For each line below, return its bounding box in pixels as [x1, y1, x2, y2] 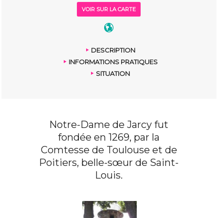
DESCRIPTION [91, 46, 135, 54]
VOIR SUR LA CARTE [82, 6, 136, 13]
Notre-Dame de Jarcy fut [49, 119, 169, 130]
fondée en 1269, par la [58, 131, 160, 143]
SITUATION [96, 70, 130, 77]
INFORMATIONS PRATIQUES [68, 58, 158, 66]
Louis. [95, 169, 123, 181]
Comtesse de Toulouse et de [40, 144, 177, 156]
